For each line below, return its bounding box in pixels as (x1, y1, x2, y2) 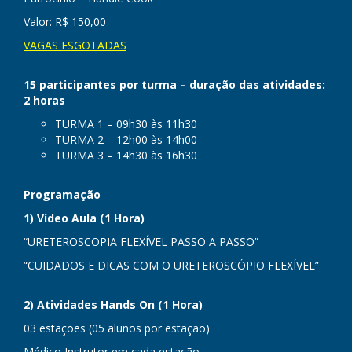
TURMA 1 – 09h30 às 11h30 (55, 116, 197, 131)
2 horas (24, 93, 65, 108)
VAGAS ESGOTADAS (24, 38, 126, 53)
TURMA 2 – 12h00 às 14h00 (55, 132, 197, 147)
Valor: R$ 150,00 (24, 14, 106, 29)
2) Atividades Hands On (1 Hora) (24, 297, 203, 312)
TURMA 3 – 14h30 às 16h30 (55, 148, 197, 163)
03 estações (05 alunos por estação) (24, 321, 210, 335)
